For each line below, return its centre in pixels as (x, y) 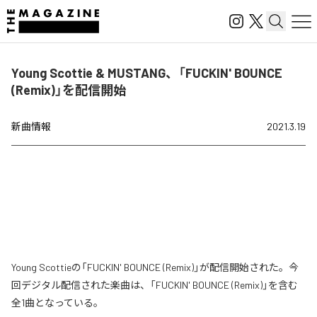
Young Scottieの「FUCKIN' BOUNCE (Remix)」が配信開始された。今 (155, 267)
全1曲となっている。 (57, 302)
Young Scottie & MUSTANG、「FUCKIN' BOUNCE (147, 73)
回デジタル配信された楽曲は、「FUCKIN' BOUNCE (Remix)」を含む (155, 285)
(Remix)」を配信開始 (69, 90)
